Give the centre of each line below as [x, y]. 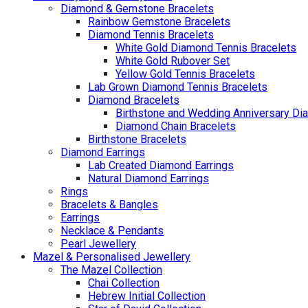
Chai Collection [124, 283]
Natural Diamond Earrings [148, 179]
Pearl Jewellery [98, 244]
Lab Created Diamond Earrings [161, 166]
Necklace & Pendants [112, 231]
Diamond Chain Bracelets [176, 126]
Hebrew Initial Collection [147, 296]
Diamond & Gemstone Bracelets [137, 9]
